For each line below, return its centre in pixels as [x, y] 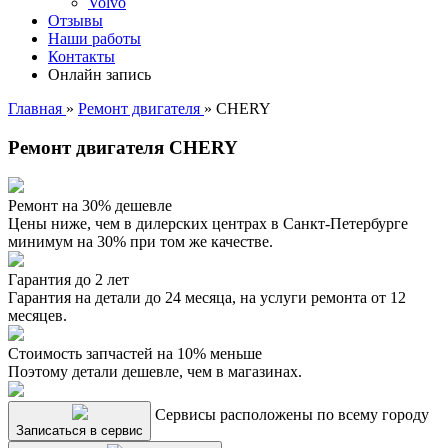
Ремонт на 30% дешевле [90, 206]
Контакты [81, 56]
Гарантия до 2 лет [68, 280]
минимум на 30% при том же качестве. [140, 242]
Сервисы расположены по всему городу [292, 415]
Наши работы [94, 38]
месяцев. [37, 316]
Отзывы [75, 20]
